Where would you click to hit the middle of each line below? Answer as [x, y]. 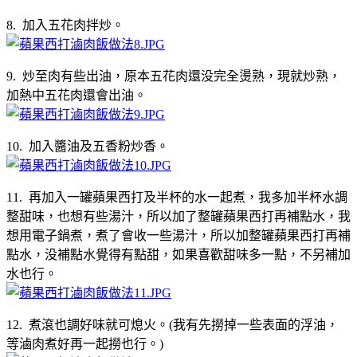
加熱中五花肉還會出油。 [76, 95]
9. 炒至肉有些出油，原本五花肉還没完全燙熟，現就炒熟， [174, 76]
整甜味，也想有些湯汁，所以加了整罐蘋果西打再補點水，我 [178, 216]
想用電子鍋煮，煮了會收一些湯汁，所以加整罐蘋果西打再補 [178, 235]
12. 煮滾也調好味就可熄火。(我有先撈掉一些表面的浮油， [173, 324]
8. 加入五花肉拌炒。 [65, 25]
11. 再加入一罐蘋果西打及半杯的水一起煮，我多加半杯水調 [177, 197]
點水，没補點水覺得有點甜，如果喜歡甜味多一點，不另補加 [178, 254]
